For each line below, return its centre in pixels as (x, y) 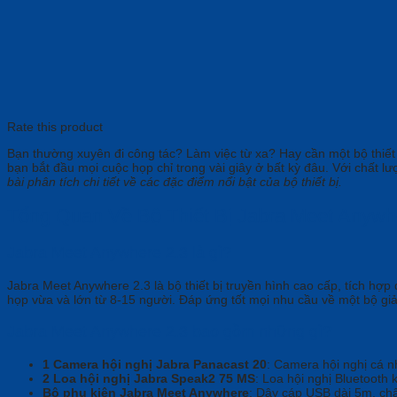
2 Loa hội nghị (88, 379)
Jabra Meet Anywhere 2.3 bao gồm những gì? (169, 332)
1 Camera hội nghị (99, 365)
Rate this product (55, 126)
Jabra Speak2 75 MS (195, 379)
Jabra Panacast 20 (211, 365)
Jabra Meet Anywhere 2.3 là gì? (119, 253)
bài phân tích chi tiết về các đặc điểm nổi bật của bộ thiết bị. (175, 181)
